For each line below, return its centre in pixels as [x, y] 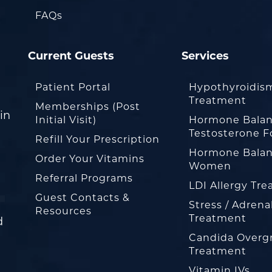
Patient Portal [73, 87]
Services [206, 56]
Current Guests [71, 56]
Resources [63, 211]
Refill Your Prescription [97, 139]
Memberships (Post [88, 107]
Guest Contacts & [83, 198]
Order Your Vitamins [90, 159]
